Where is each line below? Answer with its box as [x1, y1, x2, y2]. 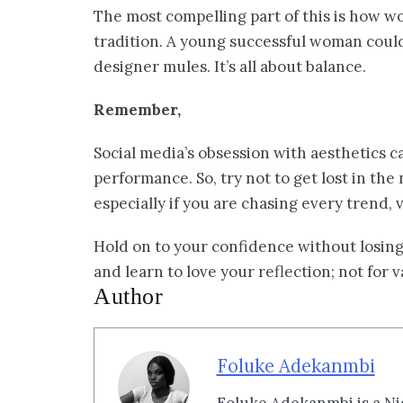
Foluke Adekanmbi [216, 354, 375, 379]
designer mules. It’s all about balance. [94, 56, 366, 76]
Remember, [94, 99, 181, 120]
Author [94, 282, 163, 309]
